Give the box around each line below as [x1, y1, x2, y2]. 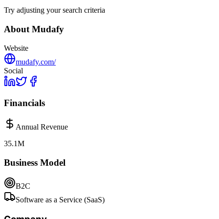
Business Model [4, 157, 66, 168]
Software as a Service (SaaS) [16, 196, 105, 204]
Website [4, 44, 28, 52]
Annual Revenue [16, 123, 68, 131]
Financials [4, 98, 45, 109]
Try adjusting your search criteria [4, 6, 105, 15]
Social [4, 66, 23, 75]
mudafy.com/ [16, 57, 56, 66]
